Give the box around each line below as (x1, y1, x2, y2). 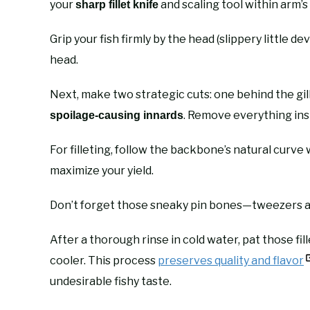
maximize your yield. (50, 163, 154, 177)
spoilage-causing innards (50, 109, 183, 121)
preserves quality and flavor (158, 253, 304, 267)
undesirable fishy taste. (50, 274, 172, 288)
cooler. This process (50, 253, 158, 267)
